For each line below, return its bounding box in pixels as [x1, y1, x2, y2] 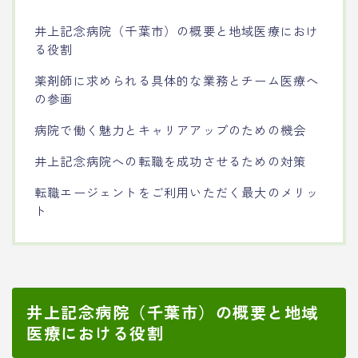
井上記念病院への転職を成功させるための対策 [34, 151, 307, 169]
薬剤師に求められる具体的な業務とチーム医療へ [34, 70, 320, 89]
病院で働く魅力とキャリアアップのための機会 [34, 120, 307, 138]
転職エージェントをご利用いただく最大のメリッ [34, 182, 320, 201]
